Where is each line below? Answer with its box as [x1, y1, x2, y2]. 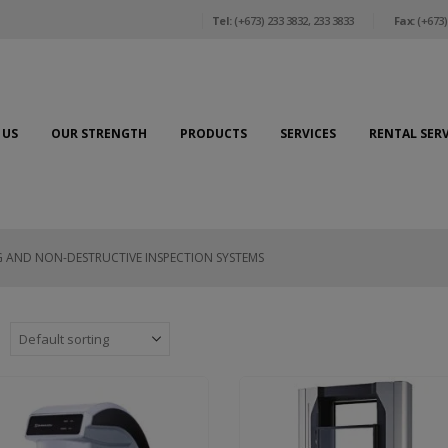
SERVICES [280, 124, 336, 142]
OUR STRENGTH [51, 124, 147, 142]
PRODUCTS [180, 124, 247, 142]
